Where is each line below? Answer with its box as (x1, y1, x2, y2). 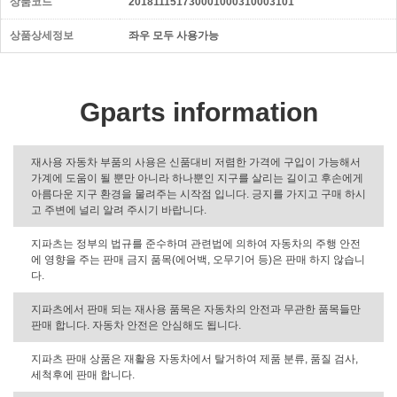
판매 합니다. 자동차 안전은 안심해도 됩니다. (31, 319, 241, 331)
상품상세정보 (10, 29, 74, 42)
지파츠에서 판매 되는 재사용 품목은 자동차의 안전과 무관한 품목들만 (31, 303, 361, 315)
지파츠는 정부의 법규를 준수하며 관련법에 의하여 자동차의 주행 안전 (31, 237, 361, 250)
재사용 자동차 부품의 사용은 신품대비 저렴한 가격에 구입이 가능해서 (31, 156, 361, 168)
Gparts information (79, 97, 318, 127)
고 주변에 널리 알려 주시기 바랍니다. (31, 204, 206, 216)
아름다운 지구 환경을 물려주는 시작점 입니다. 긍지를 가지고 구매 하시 (31, 188, 366, 200)
